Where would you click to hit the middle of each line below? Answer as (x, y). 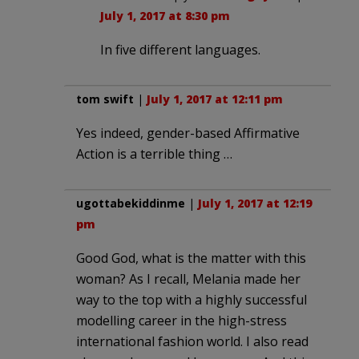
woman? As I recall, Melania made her (188, 278)
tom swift (105, 99)
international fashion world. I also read (192, 341)
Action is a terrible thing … (154, 153)
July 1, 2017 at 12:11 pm (215, 99)
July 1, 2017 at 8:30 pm (165, 15)
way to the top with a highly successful (192, 299)
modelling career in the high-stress (182, 320)
